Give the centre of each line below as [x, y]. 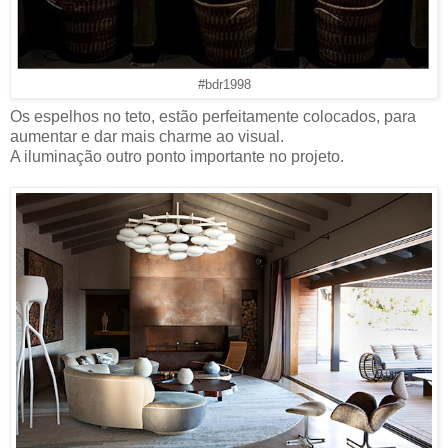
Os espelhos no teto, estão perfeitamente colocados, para [213, 116]
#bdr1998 [224, 84]
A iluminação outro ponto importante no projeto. [177, 156]
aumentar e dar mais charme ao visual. [147, 136]
